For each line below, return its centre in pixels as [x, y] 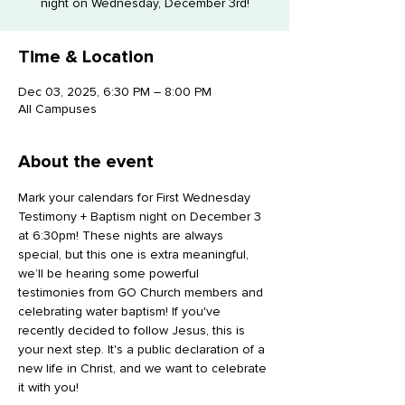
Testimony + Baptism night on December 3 [141, 217]
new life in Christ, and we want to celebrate [144, 368]
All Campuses [57, 109]
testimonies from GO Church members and [142, 292]
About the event [86, 162]
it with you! [48, 387]
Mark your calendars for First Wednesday [136, 198]
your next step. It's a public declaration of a [143, 349]
